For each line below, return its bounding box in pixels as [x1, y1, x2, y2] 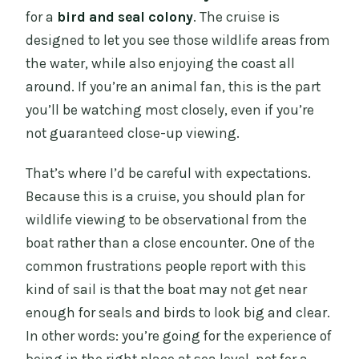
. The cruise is [193, 9, 280, 26]
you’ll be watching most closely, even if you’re [26, 102, 315, 119]
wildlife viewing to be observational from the [26, 212, 308, 228]
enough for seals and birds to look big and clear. [26, 305, 331, 321]
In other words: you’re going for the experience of [26, 328, 333, 345]
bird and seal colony [57, 9, 194, 26]
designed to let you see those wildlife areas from [26, 32, 331, 49]
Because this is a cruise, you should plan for [26, 188, 305, 205]
